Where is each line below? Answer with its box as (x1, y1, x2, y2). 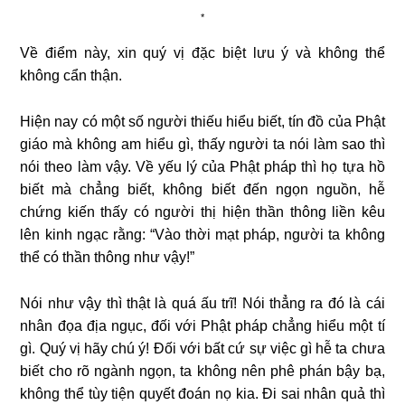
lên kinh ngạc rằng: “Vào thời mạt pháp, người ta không (20, 226, 385, 242)
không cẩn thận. (20, 67, 123, 83)
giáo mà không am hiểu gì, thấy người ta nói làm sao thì (20, 136, 385, 152)
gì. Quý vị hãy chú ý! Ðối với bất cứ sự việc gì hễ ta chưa (20, 340, 385, 356)
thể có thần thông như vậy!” (20, 249, 195, 265)
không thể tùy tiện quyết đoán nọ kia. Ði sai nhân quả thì (20, 385, 385, 401)
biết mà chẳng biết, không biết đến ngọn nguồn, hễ (20, 181, 385, 197)
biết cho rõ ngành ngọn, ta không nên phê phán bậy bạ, (20, 363, 385, 379)
